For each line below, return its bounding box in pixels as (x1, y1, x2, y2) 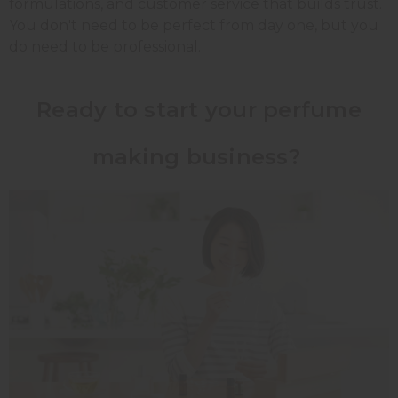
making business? (92, 144, 300, 171)
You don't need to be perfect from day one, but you (9, 17, 378, 35)
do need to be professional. (9, 38, 201, 56)
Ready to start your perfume (36, 97, 362, 123)
